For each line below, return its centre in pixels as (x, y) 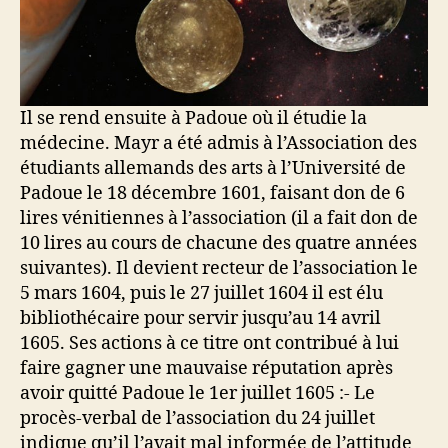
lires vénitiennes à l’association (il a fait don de (219, 218)
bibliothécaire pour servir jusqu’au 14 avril (200, 318)
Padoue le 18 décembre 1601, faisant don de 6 (212, 193)
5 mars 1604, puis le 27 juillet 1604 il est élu (201, 293)
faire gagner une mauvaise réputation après (206, 368)
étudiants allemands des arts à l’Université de (213, 168)
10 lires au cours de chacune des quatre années (218, 243)
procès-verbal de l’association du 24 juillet (197, 418)
